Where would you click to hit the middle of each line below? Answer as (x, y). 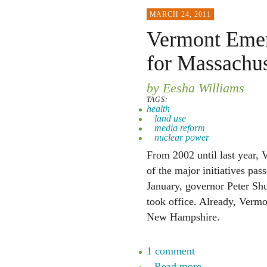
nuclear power (181, 137)
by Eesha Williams (195, 88)
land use (170, 118)
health (158, 109)
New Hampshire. (183, 217)
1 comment (170, 251)
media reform (179, 128)
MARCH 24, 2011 (180, 14)
